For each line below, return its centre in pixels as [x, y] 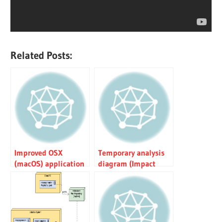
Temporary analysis [132, 153]
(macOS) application [50, 164]
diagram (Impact [127, 164]
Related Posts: [42, 55]
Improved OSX [39, 153]
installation [35, 175]
